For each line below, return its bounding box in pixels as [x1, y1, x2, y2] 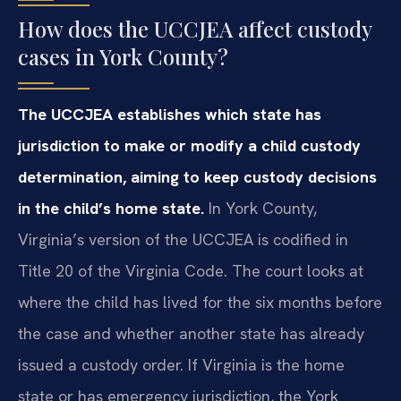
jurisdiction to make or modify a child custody [18, 134, 361, 156]
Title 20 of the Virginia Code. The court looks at [18, 260, 363, 281]
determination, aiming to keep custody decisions [18, 166, 377, 187]
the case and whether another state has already [18, 322, 364, 344]
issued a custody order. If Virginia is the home [18, 354, 345, 375]
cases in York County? [18, 41, 228, 71]
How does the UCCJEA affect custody [18, 13, 371, 43]
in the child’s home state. [18, 197, 204, 218]
